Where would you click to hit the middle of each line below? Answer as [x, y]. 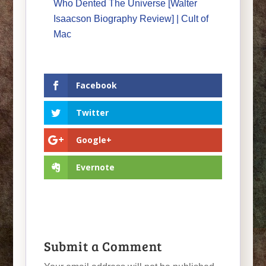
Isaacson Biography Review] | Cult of [131, 18]
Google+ [94, 140]
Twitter [92, 112]
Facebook [96, 85]
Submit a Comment [103, 246]
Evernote [95, 167]
